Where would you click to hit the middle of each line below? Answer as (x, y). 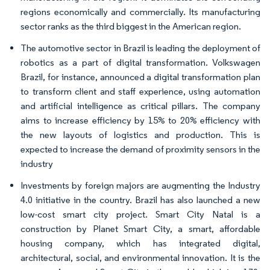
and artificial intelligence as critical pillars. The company (140, 105)
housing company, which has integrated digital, (140, 243)
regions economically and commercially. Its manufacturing (140, 11)
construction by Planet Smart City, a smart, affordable (140, 228)
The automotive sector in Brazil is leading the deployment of (140, 48)
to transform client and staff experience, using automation (140, 91)
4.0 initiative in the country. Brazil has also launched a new (140, 199)
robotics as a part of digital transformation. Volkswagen (140, 62)
